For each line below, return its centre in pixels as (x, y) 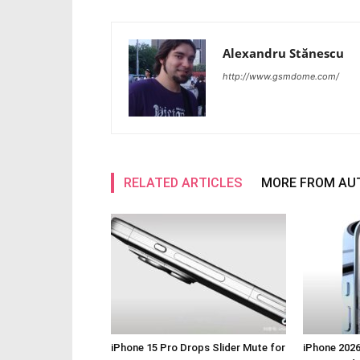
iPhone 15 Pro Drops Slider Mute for (198, 347)
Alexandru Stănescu (283, 53)
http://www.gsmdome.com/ (281, 76)
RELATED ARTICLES (183, 182)
